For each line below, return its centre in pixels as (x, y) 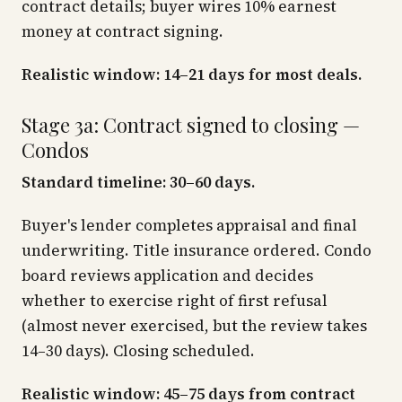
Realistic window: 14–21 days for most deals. (192, 74)
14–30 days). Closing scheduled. (138, 351)
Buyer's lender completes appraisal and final (189, 225)
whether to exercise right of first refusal (175, 301)
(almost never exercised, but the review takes (194, 326)
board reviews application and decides (167, 275)
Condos (55, 150)
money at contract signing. (122, 31)
